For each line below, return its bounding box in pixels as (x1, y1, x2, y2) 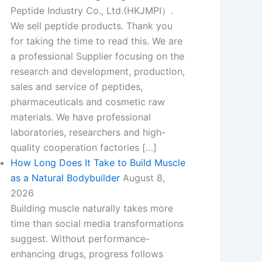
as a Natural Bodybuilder (10, 172, 120, 184)
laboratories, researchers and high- (10, 126, 166, 138)
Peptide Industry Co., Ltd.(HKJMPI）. (10, 5, 173, 16)
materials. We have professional (10, 111, 151, 123)
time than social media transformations (10, 218, 184, 229)
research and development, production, (10, 65, 185, 77)
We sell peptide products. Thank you (10, 20, 173, 32)
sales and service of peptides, (10, 81, 143, 92)
